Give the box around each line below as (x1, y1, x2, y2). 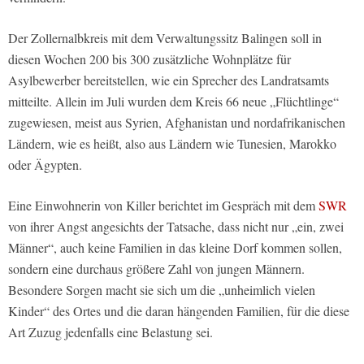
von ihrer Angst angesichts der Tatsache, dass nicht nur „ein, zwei (8, 218, 344, 236)
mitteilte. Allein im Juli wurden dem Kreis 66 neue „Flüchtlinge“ (8, 93, 339, 110)
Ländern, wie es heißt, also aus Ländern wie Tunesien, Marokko (8, 135, 336, 153)
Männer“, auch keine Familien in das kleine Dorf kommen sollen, (8, 239, 342, 257)
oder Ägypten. (8, 156, 82, 174)
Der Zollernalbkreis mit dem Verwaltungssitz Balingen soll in (8, 29, 322, 47)
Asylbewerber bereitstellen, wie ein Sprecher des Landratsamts (8, 71, 329, 89)
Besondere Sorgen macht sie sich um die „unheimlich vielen (8, 281, 315, 299)
